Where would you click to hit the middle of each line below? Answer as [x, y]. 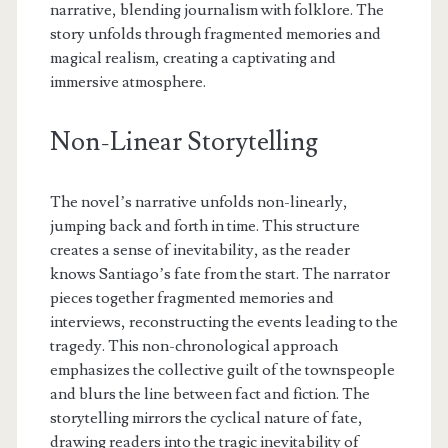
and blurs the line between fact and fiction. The [209, 394]
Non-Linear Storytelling [183, 142]
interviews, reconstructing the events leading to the [223, 322]
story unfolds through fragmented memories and [215, 34]
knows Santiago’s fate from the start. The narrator [219, 274]
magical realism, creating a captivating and [192, 58]
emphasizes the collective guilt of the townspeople [222, 370]
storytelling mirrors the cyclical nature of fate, [206, 418]
